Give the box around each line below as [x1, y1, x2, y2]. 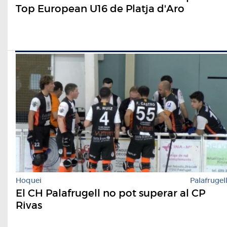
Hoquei [16, 176, 42, 185]
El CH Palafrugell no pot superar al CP [16, 187, 205, 200]
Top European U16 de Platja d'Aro [16, 2, 184, 15]
